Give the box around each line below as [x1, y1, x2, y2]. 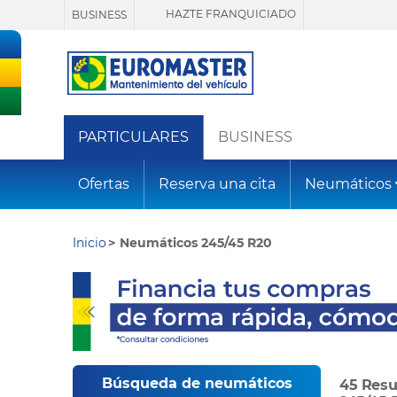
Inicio [73, 235, 106, 252]
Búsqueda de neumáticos [101, 375, 292, 393]
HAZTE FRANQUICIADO [163, 7, 296, 21]
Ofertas [78, 175, 129, 193]
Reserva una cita [159, 175, 276, 193]
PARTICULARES [78, 128, 189, 146]
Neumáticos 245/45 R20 [120, 235, 273, 252]
